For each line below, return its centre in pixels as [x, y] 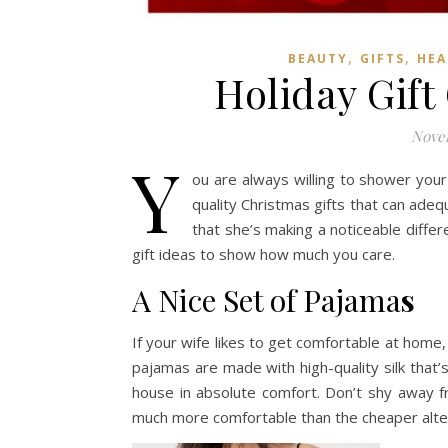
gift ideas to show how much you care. [263, 254]
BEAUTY [318, 58]
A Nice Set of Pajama [266, 300]
